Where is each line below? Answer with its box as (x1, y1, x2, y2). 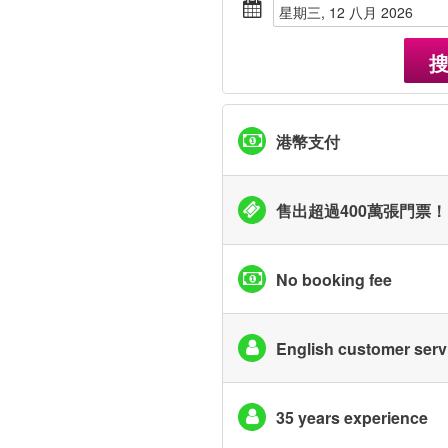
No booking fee (276, 267, 392, 291)
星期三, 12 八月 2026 (293, 2, 413, 22)
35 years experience (276, 405, 428, 429)
